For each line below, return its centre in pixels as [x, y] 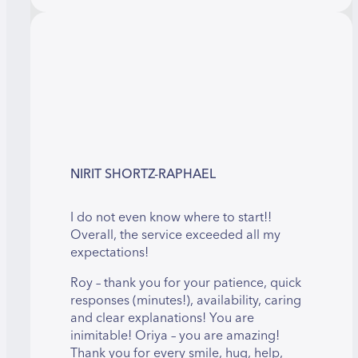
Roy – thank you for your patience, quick [186, 282]
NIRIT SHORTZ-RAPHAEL [143, 174]
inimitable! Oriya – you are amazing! [175, 335]
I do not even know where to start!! [171, 217]
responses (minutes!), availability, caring [186, 300]
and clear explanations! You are [162, 318]
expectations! [109, 252]
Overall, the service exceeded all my [175, 235]
